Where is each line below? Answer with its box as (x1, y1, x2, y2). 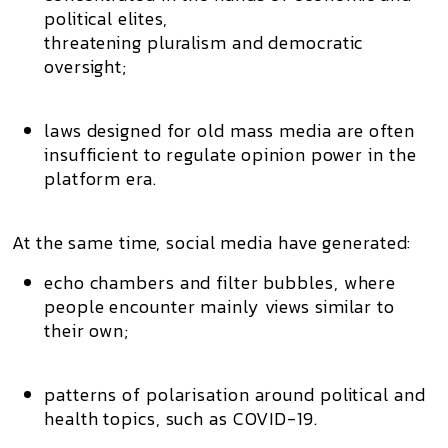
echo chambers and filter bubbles (44, 269, 334, 296)
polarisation (145, 381, 250, 408)
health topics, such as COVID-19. (44, 405, 318, 432)
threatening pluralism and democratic (44, 29, 364, 56)
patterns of (44, 381, 146, 408)
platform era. (44, 165, 157, 192)
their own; (44, 317, 130, 344)
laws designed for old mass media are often (44, 117, 415, 144)
